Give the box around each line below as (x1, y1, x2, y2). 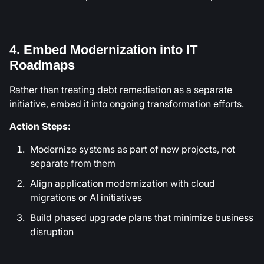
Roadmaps (9, 58, 75, 73)
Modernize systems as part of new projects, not (30, 141, 235, 156)
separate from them (30, 156, 115, 170)
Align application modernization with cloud (30, 176, 215, 190)
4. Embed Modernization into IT (9, 42, 197, 58)
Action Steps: (9, 119, 71, 134)
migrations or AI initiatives (30, 190, 142, 204)
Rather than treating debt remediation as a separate (9, 82, 232, 97)
